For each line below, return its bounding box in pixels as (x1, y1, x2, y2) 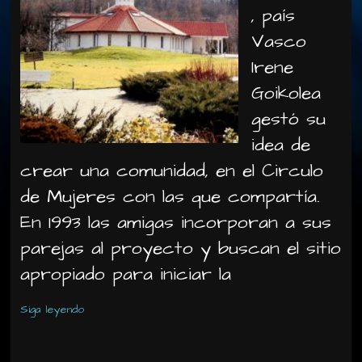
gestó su (251, 106, 326, 132)
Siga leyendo (20, 301, 85, 318)
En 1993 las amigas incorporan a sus (20, 209, 332, 235)
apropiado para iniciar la (20, 261, 232, 287)
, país (251, 2, 296, 28)
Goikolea (251, 80, 322, 106)
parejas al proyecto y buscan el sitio (20, 235, 342, 261)
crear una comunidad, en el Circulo (20, 158, 324, 183)
